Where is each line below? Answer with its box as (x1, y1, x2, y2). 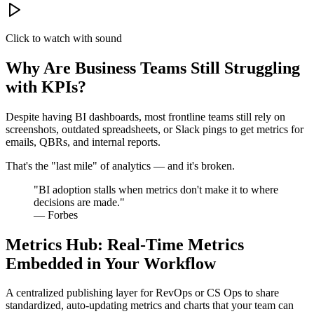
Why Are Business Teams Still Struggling (6, 58, 300, 77)
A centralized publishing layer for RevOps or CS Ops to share (6, 287, 279, 299)
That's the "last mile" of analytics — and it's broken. (6, 159, 235, 172)
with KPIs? (6, 77, 86, 96)
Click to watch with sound (6, 32, 122, 44)
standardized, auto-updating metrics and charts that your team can (6, 299, 294, 312)
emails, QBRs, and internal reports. (6, 135, 161, 148)
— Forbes (34, 208, 78, 221)
